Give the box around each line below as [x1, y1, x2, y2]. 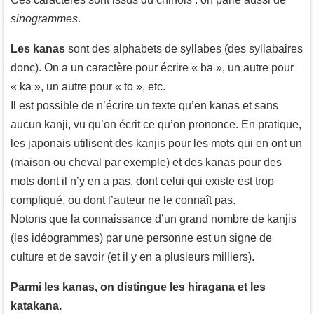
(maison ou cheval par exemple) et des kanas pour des [11, 156, 282, 169]
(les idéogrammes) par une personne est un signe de [11, 232, 272, 245]
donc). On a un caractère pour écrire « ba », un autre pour [11, 62, 294, 74]
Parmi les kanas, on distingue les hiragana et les [11, 281, 266, 294]
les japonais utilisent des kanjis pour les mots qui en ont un [11, 137, 302, 150]
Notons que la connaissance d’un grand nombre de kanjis [11, 213, 296, 226]
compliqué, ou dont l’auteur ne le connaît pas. [11, 194, 235, 207]
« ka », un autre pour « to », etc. [11, 81, 165, 93]
